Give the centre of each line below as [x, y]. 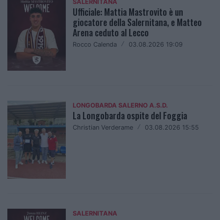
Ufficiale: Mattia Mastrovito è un [128, 12]
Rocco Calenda [95, 45]
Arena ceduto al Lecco [111, 33]
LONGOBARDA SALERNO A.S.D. [121, 105]
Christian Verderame [103, 127]
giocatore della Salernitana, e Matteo [137, 22]
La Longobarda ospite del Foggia [130, 115]
